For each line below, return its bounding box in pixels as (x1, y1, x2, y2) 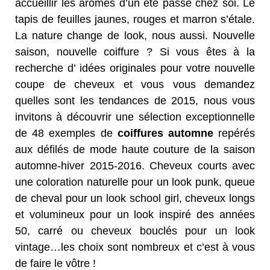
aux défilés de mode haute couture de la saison (15, 143, 255, 156)
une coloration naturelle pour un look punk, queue (15, 176, 255, 189)
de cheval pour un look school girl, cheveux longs (15, 192, 255, 205)
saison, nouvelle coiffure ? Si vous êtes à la (15, 46, 255, 58)
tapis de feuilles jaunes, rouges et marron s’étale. (15, 13, 255, 26)
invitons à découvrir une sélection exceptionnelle (15, 111, 255, 124)
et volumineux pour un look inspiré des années (15, 209, 255, 221)
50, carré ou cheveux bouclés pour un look (15, 225, 255, 237)
